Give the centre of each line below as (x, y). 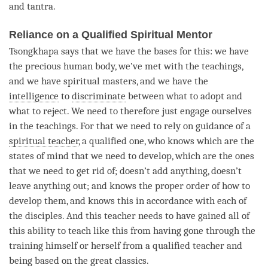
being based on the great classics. (80, 260)
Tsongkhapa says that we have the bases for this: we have (129, 51)
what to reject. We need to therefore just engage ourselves (130, 111)
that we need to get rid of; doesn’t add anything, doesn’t (125, 170)
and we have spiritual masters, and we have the (109, 81)
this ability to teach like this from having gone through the (132, 230)
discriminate (99, 96)
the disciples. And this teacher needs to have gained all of (129, 215)
